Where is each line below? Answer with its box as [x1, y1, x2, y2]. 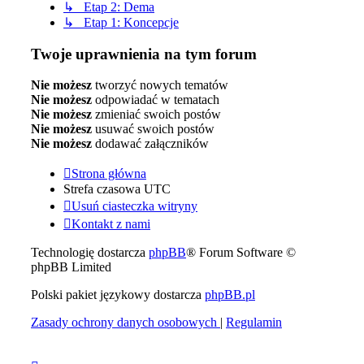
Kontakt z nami [71, 217, 150, 232]
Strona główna [71, 167, 146, 181]
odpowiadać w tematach [92, 93, 219, 107]
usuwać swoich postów [92, 122, 214, 136]
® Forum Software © [186, 245, 296, 260]
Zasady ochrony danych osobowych [31, 315, 217, 330]
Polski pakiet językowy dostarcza [31, 288, 205, 302]
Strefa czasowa [63, 182, 144, 197]
